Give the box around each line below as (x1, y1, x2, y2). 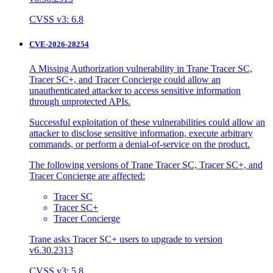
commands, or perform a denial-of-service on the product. (29, 138, 250, 149)
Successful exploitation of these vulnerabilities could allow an (29, 116, 265, 127)
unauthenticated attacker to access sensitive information (29, 85, 241, 96)
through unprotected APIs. (29, 96, 130, 107)
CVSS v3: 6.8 (29, 14, 83, 25)
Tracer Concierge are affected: (29, 170, 145, 181)
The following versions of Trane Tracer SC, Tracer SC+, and (29, 159, 263, 170)
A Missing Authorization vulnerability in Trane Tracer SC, (29, 63, 252, 74)
